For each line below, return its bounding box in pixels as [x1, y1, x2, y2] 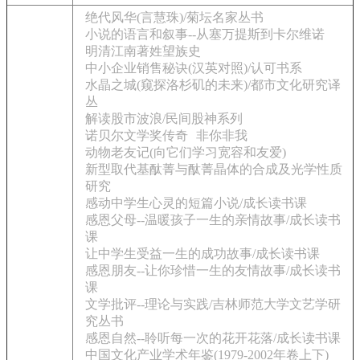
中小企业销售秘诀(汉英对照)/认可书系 [85, 61, 302, 75]
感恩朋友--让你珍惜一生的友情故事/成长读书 [85, 264, 341, 277]
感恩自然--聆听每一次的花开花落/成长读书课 [85, 331, 341, 345]
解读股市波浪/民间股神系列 [85, 112, 243, 125]
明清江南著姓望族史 [85, 44, 201, 58]
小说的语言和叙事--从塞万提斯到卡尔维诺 [85, 27, 325, 41]
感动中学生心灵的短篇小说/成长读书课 [85, 196, 307, 210]
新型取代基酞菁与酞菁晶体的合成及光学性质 [85, 162, 342, 176]
